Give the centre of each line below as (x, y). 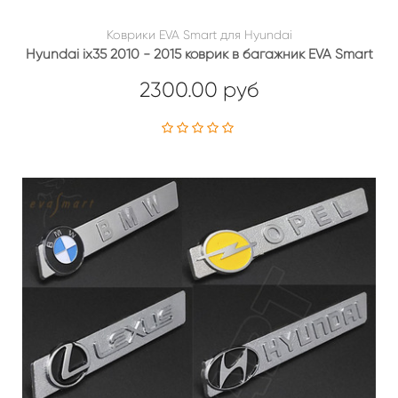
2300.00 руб (199, 90)
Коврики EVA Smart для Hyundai (199, 34)
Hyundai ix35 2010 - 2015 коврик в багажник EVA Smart (199, 54)
